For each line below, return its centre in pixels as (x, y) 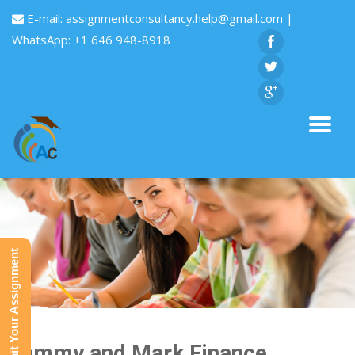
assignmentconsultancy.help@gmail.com (176, 18)
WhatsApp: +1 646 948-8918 (91, 40)
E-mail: (45, 18)
